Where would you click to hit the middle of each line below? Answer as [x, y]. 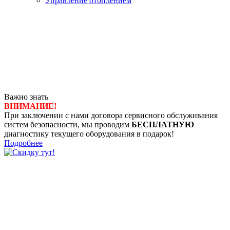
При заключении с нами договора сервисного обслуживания [111, 116]
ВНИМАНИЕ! [30, 106]
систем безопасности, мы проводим [68, 125]
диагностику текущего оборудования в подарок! [89, 134]
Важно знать [26, 97]
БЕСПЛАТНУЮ [163, 125]
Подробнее [23, 143]
